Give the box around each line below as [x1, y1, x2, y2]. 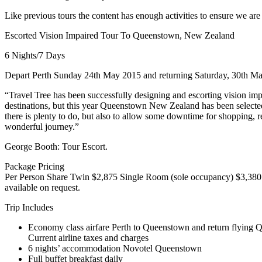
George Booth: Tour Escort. [5, 141, 108, 151]
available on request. [5, 182, 80, 192]
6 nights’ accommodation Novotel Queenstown [28, 243, 202, 253]
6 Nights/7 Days [5, 50, 65, 60]
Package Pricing [5, 161, 64, 171]
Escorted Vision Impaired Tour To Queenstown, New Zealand [5, 30, 235, 40]
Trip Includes [5, 202, 53, 212]
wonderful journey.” [5, 121, 79, 132]
